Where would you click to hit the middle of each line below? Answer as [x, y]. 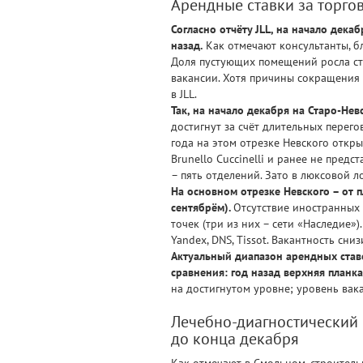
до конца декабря [235, 338]
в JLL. [184, 94]
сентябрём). [202, 207]
